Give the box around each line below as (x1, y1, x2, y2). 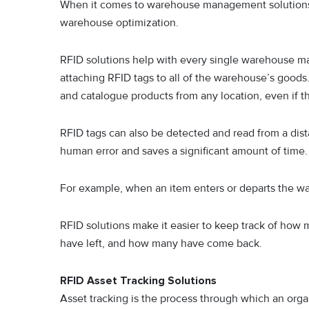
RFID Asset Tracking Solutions (60, 273, 217, 288)
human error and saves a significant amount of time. (60, 143, 308, 158)
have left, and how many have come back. (60, 236, 262, 250)
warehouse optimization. (60, 15, 181, 30)
